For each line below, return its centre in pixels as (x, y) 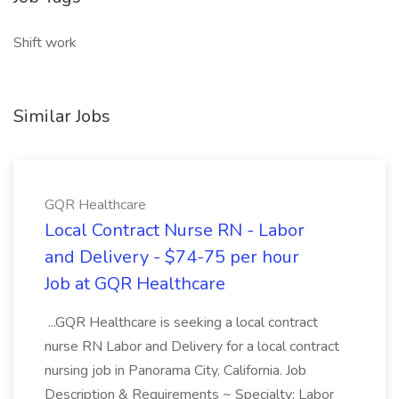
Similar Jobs (62, 116)
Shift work (45, 43)
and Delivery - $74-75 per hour (172, 257)
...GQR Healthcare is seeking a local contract (181, 322)
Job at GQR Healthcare (135, 284)
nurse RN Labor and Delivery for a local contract (192, 346)
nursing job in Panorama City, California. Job (175, 370)
